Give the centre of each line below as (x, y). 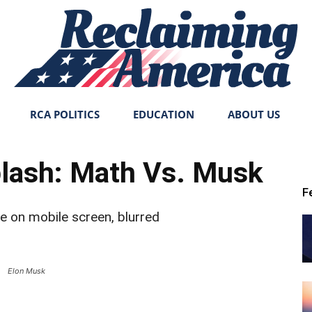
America (174, 233)
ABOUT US (254, 114)
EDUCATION (164, 114)
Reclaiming (180, 142)
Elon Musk (26, 271)
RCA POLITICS (65, 114)
